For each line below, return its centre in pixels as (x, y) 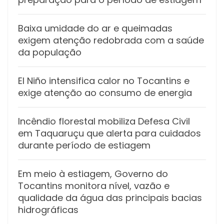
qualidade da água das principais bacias (110, 197)
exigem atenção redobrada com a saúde (111, 40)
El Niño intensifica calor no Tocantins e (104, 80)
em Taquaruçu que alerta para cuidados (109, 133)
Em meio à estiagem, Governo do (93, 173)
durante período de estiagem (84, 145)
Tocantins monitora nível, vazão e (94, 185)
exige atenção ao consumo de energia (105, 92)
